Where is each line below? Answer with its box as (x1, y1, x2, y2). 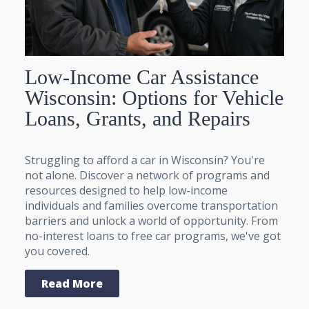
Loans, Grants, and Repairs (25, 106, 250, 130)
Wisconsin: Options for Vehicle (25, 86, 283, 109)
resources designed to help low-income (25, 182, 228, 198)
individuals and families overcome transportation (25, 197, 278, 213)
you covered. (25, 243, 90, 259)
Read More (41, 275, 103, 291)
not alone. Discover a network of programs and (25, 167, 270, 183)
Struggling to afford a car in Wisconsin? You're (25, 152, 265, 168)
